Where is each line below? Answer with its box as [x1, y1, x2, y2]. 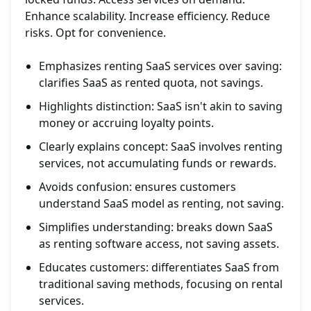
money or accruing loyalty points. [39, 115, 214, 131]
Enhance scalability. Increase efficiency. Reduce [25, 8, 270, 24]
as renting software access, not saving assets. [39, 236, 279, 252]
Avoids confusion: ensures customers [39, 179, 236, 195]
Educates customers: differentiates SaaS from [39, 260, 279, 276]
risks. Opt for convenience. [25, 25, 166, 41]
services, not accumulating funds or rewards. [39, 155, 276, 171]
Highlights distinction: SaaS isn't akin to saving [39, 99, 283, 115]
